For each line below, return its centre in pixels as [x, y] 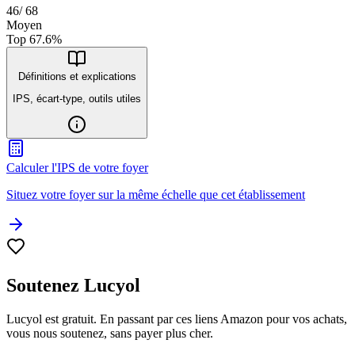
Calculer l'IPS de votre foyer [77, 168]
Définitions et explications [77, 76]
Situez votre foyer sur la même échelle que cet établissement [156, 195]
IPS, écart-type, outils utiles [77, 99]
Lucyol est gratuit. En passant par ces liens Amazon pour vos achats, [177, 319]
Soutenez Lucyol [73, 286]
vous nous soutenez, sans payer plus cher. [110, 334]
